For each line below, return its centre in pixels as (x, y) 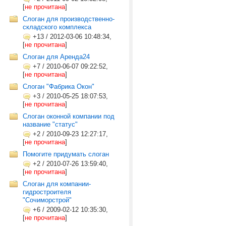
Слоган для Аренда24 (56, 57)
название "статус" (50, 124)
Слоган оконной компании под (69, 116)
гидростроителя (47, 192)
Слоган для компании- (57, 184)
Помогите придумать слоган (66, 154)
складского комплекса (57, 27)
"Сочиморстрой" (47, 200)
